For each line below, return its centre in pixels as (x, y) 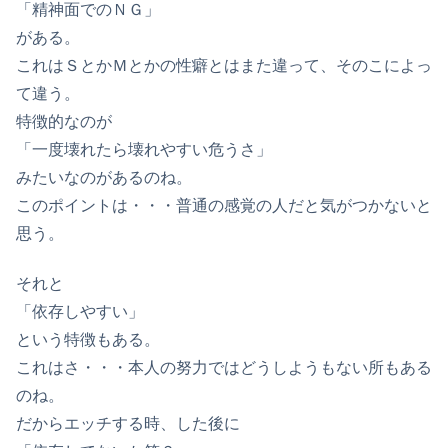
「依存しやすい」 (80, 312)
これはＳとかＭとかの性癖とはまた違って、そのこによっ (224, 65)
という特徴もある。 (88, 340)
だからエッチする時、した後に (128, 424)
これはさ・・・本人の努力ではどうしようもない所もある (224, 368)
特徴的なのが (64, 121)
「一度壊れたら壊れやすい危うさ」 (144, 149)
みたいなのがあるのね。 (104, 177)
